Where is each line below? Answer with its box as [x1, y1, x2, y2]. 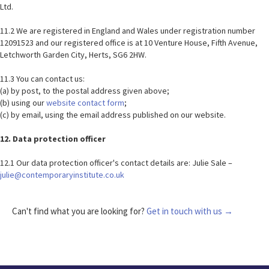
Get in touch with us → [147, 205, 233, 217]
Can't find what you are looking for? [12, 205, 147, 217]
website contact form [46, 97, 124, 108]
